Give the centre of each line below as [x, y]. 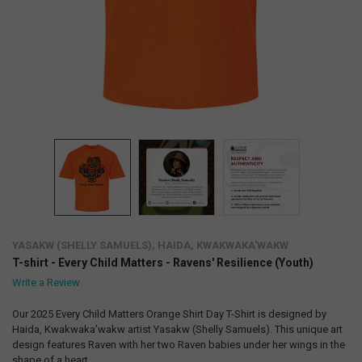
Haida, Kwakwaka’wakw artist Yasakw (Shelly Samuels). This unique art [177, 329]
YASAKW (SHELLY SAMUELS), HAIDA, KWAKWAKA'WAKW [150, 246]
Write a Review [46, 283]
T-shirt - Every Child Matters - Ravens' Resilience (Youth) [162, 263]
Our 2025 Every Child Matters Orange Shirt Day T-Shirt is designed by [169, 314]
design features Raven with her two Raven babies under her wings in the [178, 345]
